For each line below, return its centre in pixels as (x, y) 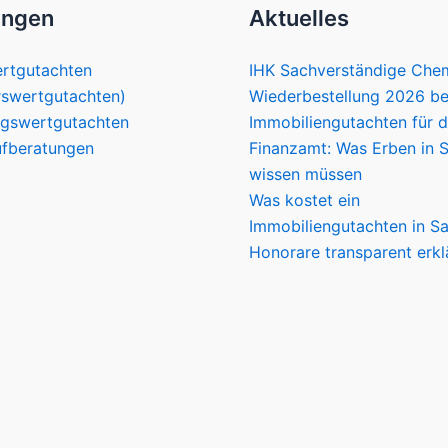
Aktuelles (299, 18)
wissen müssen (305, 174)
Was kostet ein (304, 200)
